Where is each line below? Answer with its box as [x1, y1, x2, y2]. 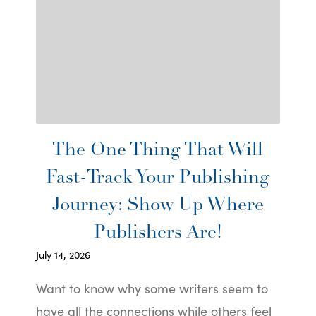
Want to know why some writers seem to [35, 279, 268, 297]
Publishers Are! [93, 223, 222, 243]
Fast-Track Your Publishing [46, 168, 270, 188]
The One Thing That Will [52, 140, 264, 160]
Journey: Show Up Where [51, 195, 264, 215]
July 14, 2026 [35, 247, 90, 262]
